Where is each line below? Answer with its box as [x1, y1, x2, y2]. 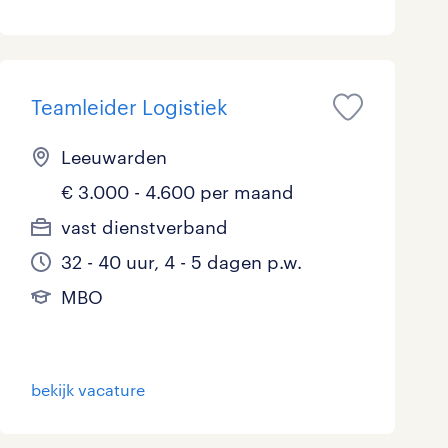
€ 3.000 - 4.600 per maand [60, 181, 294, 204]
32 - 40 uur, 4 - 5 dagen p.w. [60, 251, 302, 274]
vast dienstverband [60, 216, 228, 239]
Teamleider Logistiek [30, 95, 228, 120]
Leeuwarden [60, 146, 167, 169]
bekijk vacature [30, 380, 145, 400]
